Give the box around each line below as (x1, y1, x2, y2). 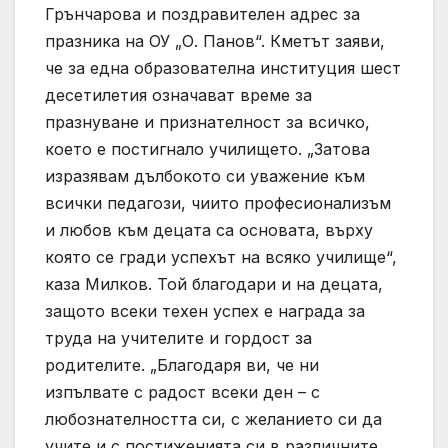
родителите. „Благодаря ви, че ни (45, 354, 319, 375)
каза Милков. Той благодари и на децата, (45, 273, 383, 294)
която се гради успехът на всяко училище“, (45, 246, 397, 267)
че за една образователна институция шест (45, 57, 401, 78)
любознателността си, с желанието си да (45, 408, 382, 429)
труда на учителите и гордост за (45, 327, 312, 348)
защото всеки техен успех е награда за (45, 300, 365, 321)
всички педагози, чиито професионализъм (45, 192, 391, 213)
